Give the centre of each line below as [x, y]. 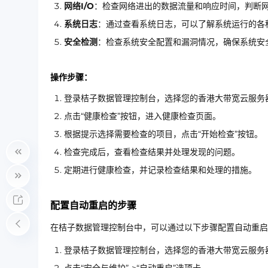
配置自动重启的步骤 [93, 205]
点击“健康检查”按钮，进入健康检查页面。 [142, 116]
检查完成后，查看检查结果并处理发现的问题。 [152, 152]
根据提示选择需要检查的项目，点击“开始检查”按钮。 [163, 134]
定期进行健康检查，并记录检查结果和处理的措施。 [160, 170]
